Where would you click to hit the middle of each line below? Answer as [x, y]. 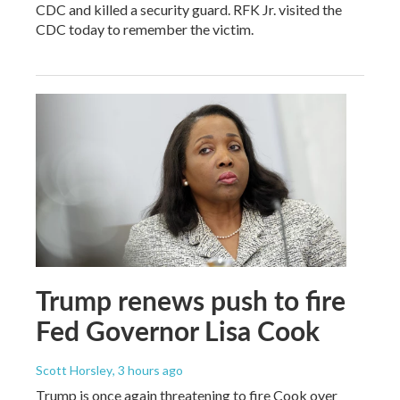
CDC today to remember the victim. [145, 29]
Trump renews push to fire [191, 300]
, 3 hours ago [148, 370]
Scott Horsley [74, 370]
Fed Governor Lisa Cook [178, 330]
